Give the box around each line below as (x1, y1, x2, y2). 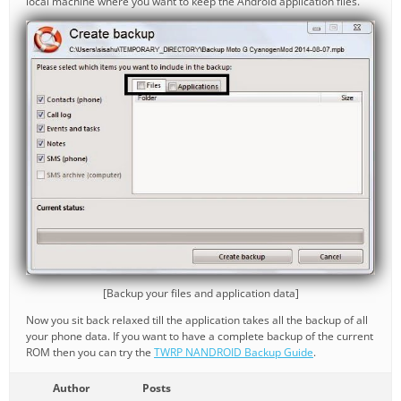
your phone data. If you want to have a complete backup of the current (26, 328, 373, 345)
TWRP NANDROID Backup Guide (154, 345, 313, 361)
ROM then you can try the (26, 345, 154, 361)
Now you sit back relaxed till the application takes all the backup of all (26, 312, 368, 328)
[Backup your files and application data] (102, 286, 299, 302)
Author (52, 380, 90, 397)
